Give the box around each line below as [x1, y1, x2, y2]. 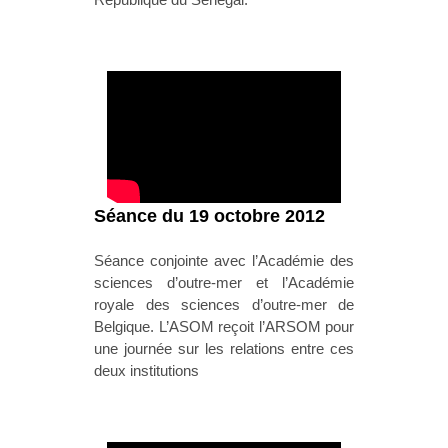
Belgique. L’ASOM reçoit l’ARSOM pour [94, 318, 354, 336]
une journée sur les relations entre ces [94, 340, 354, 358]
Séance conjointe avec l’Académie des [94, 252, 354, 270]
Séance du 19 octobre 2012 [94, 206, 325, 227]
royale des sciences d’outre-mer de [94, 296, 354, 314]
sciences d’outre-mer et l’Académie [94, 274, 354, 292]
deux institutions [94, 362, 199, 380]
